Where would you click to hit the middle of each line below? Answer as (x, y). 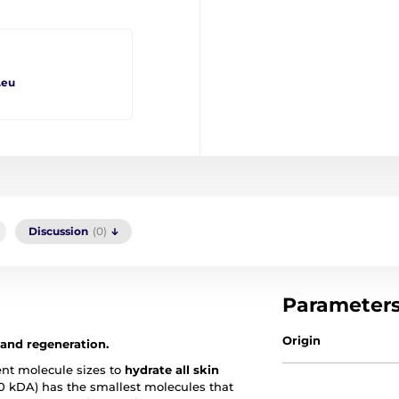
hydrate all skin (172, 369)
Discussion (58, 231)
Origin (302, 340)
